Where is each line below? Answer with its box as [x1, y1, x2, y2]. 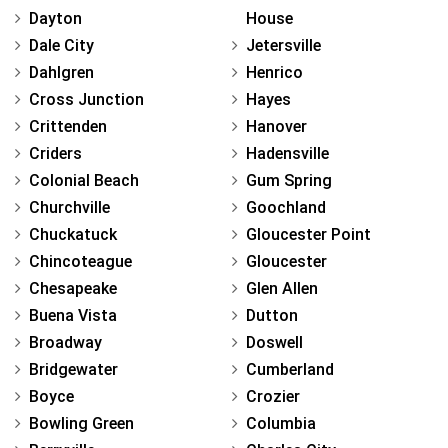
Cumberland [246, 360, 334, 380]
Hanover [246, 117, 307, 137]
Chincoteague [29, 252, 132, 272]
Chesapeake [29, 279, 117, 299]
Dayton [29, 9, 82, 29]
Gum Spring [246, 171, 332, 191]
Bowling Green [29, 414, 134, 434]
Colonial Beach [29, 171, 139, 191]
